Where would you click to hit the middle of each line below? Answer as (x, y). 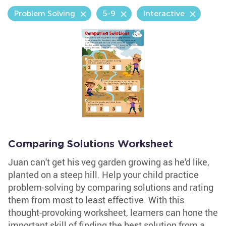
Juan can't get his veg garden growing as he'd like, (109, 162)
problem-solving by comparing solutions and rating (111, 187)
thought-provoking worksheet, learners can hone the (113, 212)
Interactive (164, 13)
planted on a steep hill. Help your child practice (103, 175)
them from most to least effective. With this (96, 200)
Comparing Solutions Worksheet (91, 144)
